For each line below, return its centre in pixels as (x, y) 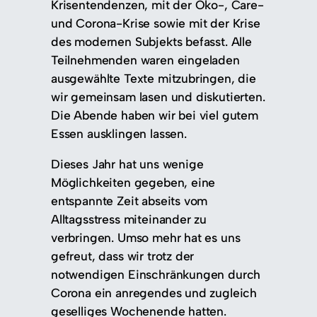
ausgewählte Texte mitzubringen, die (154, 78)
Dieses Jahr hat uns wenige (127, 164)
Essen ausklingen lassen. (119, 133)
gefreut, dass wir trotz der (123, 256)
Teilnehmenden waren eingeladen (145, 59)
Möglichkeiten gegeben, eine (133, 183)
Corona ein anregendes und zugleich (154, 293)
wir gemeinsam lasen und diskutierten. (158, 96)
